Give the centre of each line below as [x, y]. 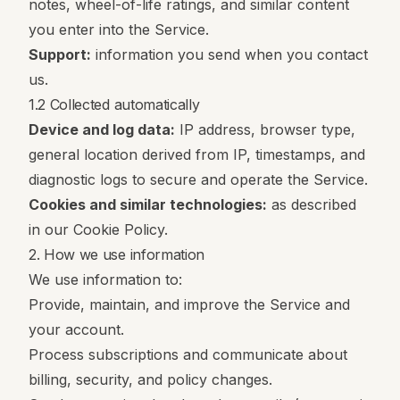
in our [49, 229]
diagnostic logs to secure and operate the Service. [198, 179]
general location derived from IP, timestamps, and [197, 154]
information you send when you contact [229, 54]
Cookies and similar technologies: [148, 204]
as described [312, 204]
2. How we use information [117, 254]
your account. [76, 329]
